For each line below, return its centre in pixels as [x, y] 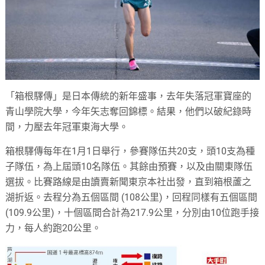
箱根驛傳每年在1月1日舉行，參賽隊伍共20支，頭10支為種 [130, 151]
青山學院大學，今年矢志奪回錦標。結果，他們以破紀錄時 [129, 112]
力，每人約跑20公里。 [54, 228]
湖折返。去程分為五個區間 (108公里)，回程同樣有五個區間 [132, 198]
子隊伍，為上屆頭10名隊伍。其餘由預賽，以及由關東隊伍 [129, 167]
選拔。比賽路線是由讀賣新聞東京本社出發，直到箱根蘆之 [129, 182]
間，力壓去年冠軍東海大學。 [67, 127]
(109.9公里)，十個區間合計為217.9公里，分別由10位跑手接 [132, 213]
